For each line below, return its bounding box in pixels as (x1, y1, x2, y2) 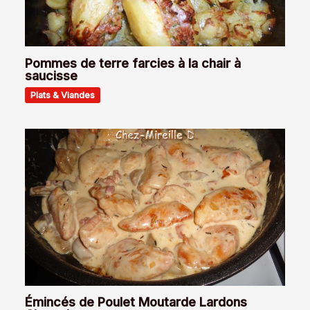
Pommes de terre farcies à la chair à (25, 55, 241, 71)
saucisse (25, 67, 78, 83)
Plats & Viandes (30, 89, 95, 100)
